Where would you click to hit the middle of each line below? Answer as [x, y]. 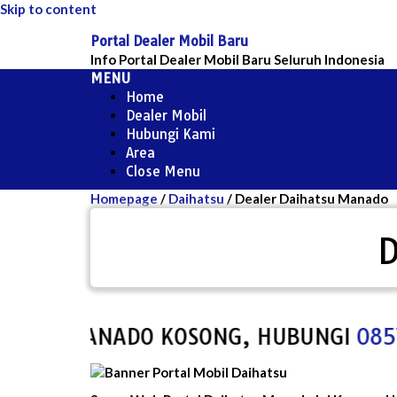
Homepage [124, 198]
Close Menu [163, 171]
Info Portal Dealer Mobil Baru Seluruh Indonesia [237, 59]
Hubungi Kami [171, 134]
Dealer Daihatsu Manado [311, 198]
